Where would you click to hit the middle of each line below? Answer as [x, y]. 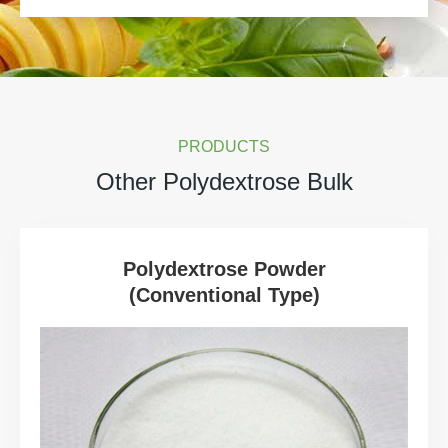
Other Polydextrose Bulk [224, 181]
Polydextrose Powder [224, 268]
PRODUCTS [224, 146]
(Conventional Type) [224, 294]
